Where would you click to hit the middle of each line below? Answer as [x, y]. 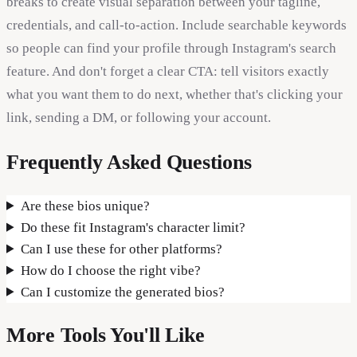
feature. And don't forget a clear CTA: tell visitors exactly [168, 72]
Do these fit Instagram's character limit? [133, 227]
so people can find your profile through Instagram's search [171, 49]
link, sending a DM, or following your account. [139, 118]
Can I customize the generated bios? [123, 292]
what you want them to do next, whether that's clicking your [175, 95]
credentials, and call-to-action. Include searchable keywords [177, 25]
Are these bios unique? [86, 206]
